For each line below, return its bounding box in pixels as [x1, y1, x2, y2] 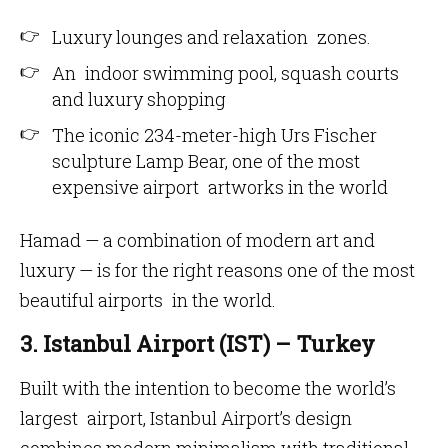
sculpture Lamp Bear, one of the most [52, 149, 360, 173]
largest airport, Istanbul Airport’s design [20, 406, 352, 430]
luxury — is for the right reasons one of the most [20, 258, 415, 282]
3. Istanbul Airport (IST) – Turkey [20, 329, 375, 358]
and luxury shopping [52, 87, 226, 111]
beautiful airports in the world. [20, 288, 276, 312]
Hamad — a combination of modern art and [20, 228, 375, 252]
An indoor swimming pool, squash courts [52, 61, 399, 85]
